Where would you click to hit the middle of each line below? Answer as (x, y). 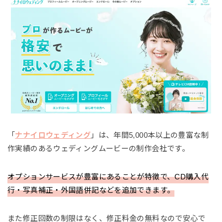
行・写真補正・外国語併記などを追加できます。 (91, 190)
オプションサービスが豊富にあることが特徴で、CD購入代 (108, 177)
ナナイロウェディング (53, 135)
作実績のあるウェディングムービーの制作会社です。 (98, 149)
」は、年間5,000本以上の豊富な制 (150, 135)
